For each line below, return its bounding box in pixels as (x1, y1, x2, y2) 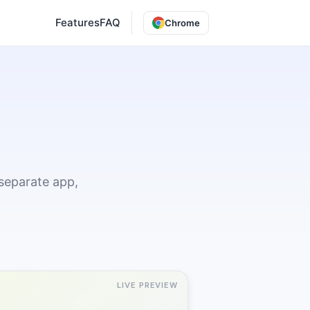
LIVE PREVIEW (117, 280, 178, 290)
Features (55, 16, 100, 29)
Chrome (165, 17, 200, 28)
